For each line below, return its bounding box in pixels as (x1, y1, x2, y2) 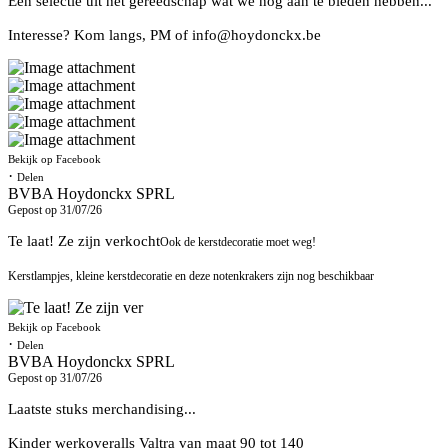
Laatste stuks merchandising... (8, 400, 196, 417)
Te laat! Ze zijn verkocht (8, 232, 160, 249)
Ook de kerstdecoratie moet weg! (160, 234, 316, 249)
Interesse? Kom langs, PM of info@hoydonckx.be (8, 26, 321, 43)
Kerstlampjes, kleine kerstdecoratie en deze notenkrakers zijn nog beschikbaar (8, 268, 374, 283)
